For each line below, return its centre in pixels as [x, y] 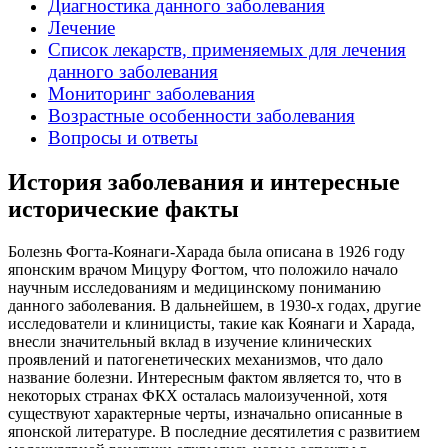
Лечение [81, 28]
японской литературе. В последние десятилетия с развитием [214, 432]
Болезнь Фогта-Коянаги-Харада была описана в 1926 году [206, 252]
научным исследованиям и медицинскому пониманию [194, 288]
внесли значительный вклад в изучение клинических [190, 342]
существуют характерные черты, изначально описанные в [205, 414]
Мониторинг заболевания [151, 94]
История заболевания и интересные [204, 182]
